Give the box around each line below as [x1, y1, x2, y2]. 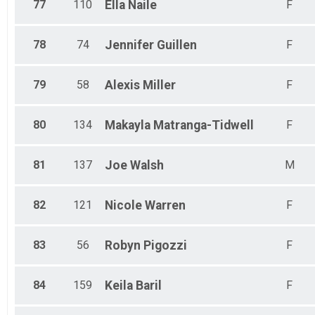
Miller [143, 78, 176, 93]
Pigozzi [143, 238, 187, 253]
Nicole [105, 198, 142, 213]
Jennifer [105, 38, 154, 53]
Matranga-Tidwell [153, 118, 254, 133]
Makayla [105, 118, 150, 133]
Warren [145, 198, 186, 213]
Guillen [157, 38, 197, 53]
